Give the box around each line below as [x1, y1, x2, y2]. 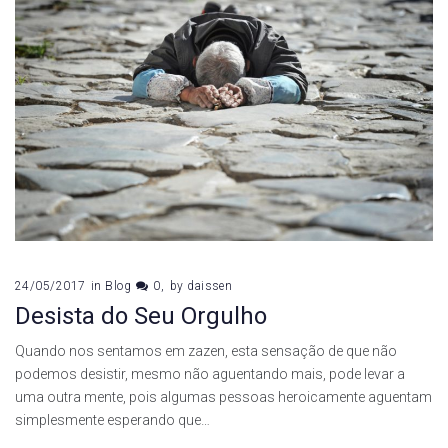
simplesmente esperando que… [15, 411, 210, 428]
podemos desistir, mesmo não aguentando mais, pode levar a [15, 365, 405, 382]
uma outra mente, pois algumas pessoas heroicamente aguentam [15, 388, 432, 405]
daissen [187, 278, 233, 293]
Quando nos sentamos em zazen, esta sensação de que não [15, 342, 397, 359]
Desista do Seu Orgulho [15, 301, 267, 330]
